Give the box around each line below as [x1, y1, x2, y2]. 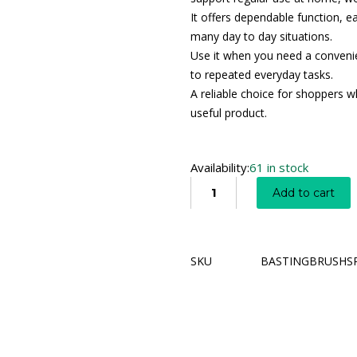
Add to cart [273, 185, 335, 200]
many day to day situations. [190, 28, 332, 44]
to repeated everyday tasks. [190, 66, 333, 82]
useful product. [190, 104, 267, 120]
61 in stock [249, 159, 308, 175]
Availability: [190, 159, 249, 175]
